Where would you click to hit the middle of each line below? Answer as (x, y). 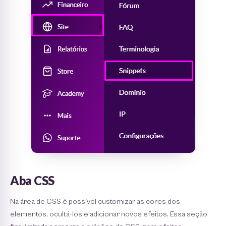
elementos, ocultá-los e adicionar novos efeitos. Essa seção (109, 214)
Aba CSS (32, 180)
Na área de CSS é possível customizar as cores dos (95, 202)
